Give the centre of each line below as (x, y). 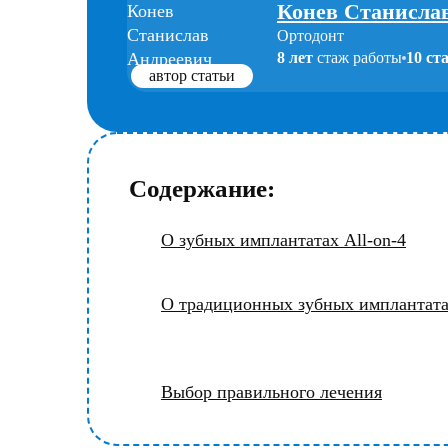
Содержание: (202, 188)
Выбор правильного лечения (271, 392)
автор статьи (192, 75)
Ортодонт (310, 35)
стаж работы (357, 57)
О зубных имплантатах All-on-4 (283, 240)
